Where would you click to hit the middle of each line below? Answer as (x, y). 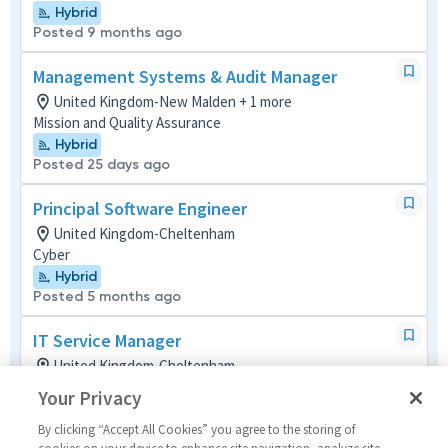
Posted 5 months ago (107, 296)
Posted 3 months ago (107, 404)
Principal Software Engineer (140, 208)
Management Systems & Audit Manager (185, 76)
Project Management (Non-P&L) (133, 386)
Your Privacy (90, 398)
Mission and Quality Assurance (127, 122)
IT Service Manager (107, 340)
